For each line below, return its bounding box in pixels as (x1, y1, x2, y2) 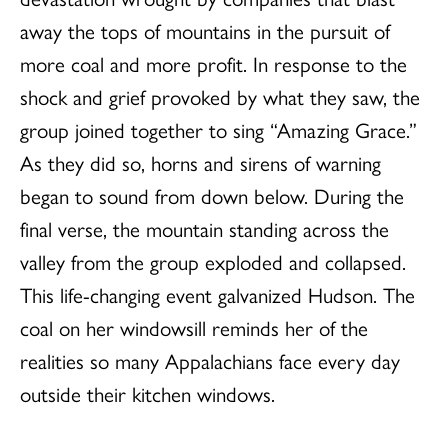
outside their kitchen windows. (20, 378, 275, 409)
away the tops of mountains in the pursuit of (20, 15, 390, 46)
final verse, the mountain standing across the (20, 213, 389, 244)
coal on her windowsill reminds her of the (20, 312, 368, 343)
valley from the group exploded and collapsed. (20, 246, 406, 277)
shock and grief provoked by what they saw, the (20, 81, 420, 112)
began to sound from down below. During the (20, 180, 404, 211)
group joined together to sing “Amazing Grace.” (20, 114, 417, 145)
